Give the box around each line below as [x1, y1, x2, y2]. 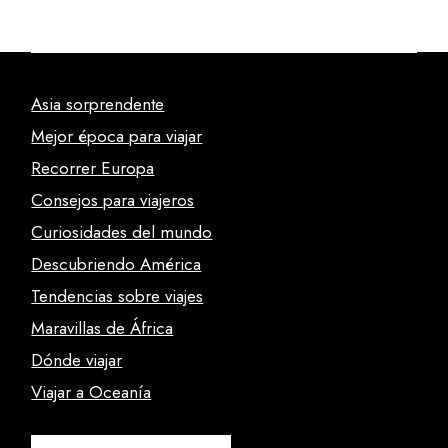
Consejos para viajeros [31, 188, 195, 213]
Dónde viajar [31, 348, 123, 373]
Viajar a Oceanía [31, 380, 152, 405]
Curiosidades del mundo [31, 220, 213, 245]
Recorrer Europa [31, 156, 155, 181]
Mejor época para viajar [31, 124, 203, 149]
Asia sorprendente [31, 92, 165, 117]
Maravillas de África [31, 316, 174, 341]
